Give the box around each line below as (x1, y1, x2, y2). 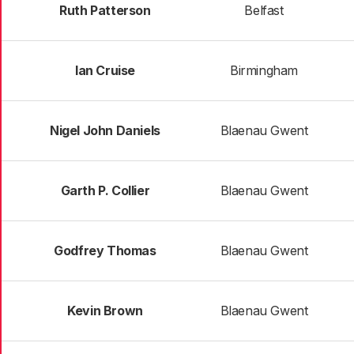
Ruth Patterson (59, 2, 151, 18)
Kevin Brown (67, 303, 143, 318)
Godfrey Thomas (54, 243, 156, 258)
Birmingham (230, 62, 298, 78)
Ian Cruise (75, 62, 135, 78)
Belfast (244, 2, 284, 18)
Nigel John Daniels (50, 122, 160, 138)
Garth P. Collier (60, 183, 150, 198)
